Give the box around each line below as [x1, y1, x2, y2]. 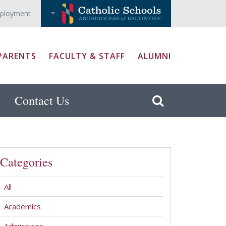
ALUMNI [138, 50, 171, 62]
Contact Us [15, 92, 69, 109]
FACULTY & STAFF [49, 50, 125, 62]
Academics [4, 201, 41, 212]
